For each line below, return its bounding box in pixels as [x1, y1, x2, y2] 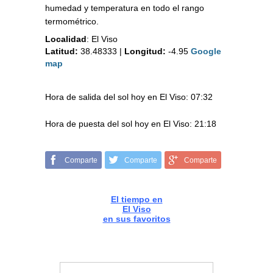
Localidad [45, 34, 87, 44]
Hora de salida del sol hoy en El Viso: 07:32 [45, 92, 213, 102]
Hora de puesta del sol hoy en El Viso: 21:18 [45, 119, 216, 129]
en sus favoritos [102, 214, 171, 224]
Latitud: [45, 46, 78, 57]
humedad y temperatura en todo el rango [45, 3, 204, 13]
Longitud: [124, 46, 166, 57]
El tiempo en [110, 194, 163, 205]
